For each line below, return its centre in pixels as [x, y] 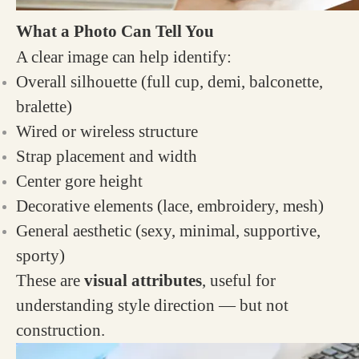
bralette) [44, 107]
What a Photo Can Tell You [115, 31]
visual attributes [143, 280]
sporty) [40, 256]
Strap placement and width [107, 156]
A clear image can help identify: [124, 57]
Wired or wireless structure [107, 131]
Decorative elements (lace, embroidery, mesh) [170, 206]
